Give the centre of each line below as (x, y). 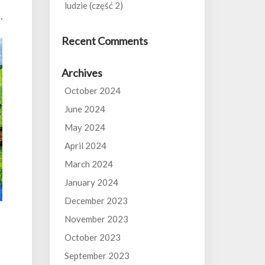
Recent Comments (104, 41)
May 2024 (85, 127)
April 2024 (85, 146)
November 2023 (96, 219)
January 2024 (91, 182)
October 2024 (92, 91)
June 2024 (85, 109)
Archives (82, 73)
